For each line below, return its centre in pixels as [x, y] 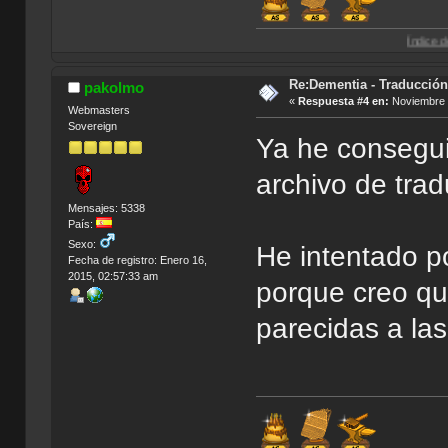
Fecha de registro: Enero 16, [137, 260]
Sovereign [92, 126]
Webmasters [98, 110]
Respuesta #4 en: [343, 101]
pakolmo [114, 88]
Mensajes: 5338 [106, 208]
